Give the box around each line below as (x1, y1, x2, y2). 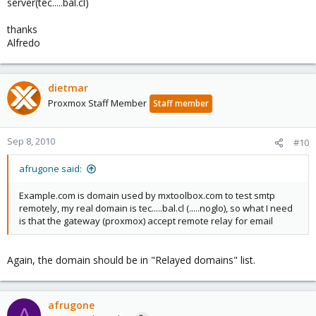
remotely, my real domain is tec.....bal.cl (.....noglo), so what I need (19, 202, 293, 214)
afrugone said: (19, 162, 82, 175)
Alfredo (7, 36, 40, 49)
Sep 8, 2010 (7, 135, 55, 147)
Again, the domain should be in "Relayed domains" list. (7, 253, 255, 267)
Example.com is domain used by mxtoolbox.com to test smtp (19, 189, 275, 202)
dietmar (48, 81, 88, 95)
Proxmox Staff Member (48, 97, 147, 109)
